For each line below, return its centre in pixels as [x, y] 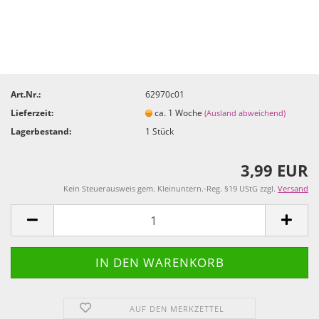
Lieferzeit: [32, 113]
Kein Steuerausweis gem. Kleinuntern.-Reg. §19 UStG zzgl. [171, 188]
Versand [293, 188]
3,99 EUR [274, 170]
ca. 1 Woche [180, 113]
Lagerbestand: [41, 131]
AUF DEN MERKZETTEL [177, 309]
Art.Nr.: [26, 94]
